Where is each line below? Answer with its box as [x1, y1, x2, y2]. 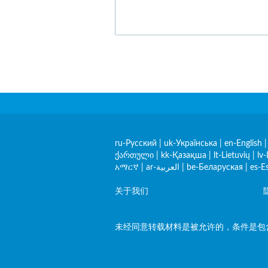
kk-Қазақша [161, 151, 206, 160]
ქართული [115, 151, 154, 160]
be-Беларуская [187, 163, 243, 172]
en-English [224, 139, 262, 148]
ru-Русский [115, 139, 157, 148]
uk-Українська [164, 139, 217, 148]
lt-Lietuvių [214, 151, 250, 160]
